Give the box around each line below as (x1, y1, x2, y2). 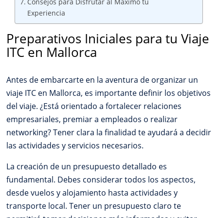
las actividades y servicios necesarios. (6, 140, 144, 151)
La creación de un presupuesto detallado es (6, 161, 167, 172)
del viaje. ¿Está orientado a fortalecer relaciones (6, 100, 182, 111)
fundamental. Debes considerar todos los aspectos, (6, 174, 196, 185)
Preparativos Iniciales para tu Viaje (6, 30, 210, 48)
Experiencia (27, 8, 66, 18)
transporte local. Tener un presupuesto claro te (6, 200, 182, 211)
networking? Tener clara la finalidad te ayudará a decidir (6, 127, 212, 138)
